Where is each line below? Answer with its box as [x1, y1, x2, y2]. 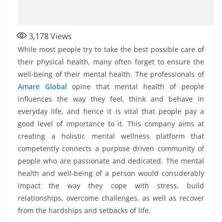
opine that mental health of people [66, 81, 205, 91]
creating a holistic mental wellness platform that [18, 131, 204, 141]
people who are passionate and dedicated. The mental [18, 156, 204, 166]
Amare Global [18, 81, 67, 91]
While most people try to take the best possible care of [18, 44, 204, 54]
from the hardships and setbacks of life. [18, 205, 151, 215]
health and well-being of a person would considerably [18, 168, 204, 178]
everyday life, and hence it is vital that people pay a [18, 106, 204, 116]
